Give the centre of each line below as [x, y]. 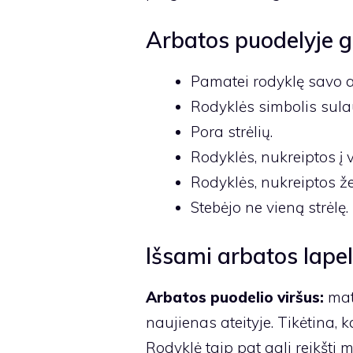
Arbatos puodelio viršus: [236, 297]
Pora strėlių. [231, 132]
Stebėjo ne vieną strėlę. [269, 208]
